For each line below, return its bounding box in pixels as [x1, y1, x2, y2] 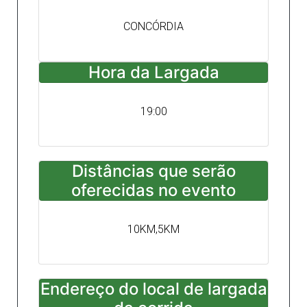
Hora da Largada [88, 62, 219, 82]
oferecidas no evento [71, 180, 236, 200]
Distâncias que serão [71, 161, 236, 181]
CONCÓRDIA [123, 20, 184, 33]
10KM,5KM [127, 223, 180, 236]
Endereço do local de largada [40, 279, 267, 299]
